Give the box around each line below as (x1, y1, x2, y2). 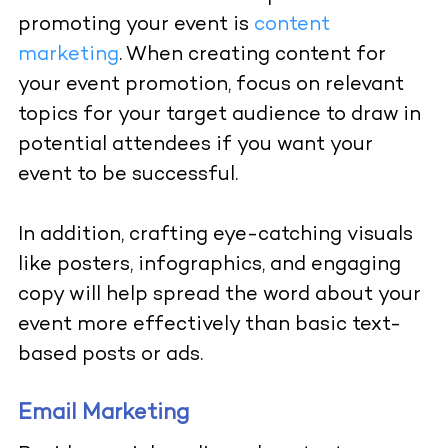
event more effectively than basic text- (17, 315, 401, 337)
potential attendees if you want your (17, 135, 373, 157)
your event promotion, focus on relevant (17, 75, 404, 97)
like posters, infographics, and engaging (17, 255, 401, 277)
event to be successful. (17, 165, 243, 187)
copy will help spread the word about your (17, 285, 421, 307)
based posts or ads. (17, 345, 203, 367)
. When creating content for (118, 45, 386, 67)
